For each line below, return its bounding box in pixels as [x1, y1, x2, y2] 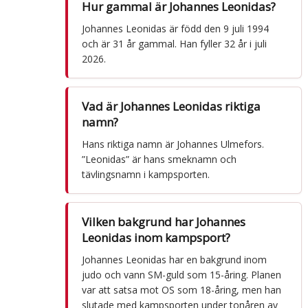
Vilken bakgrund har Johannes [81, 213, 245, 230]
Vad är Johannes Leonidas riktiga [81, 98, 261, 114]
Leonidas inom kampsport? [81, 229, 230, 245]
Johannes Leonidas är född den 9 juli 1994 [81, 21, 269, 35]
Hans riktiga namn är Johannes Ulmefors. [81, 137, 264, 151]
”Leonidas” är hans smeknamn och [81, 152, 236, 166]
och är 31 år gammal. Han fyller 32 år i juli [81, 36, 267, 50]
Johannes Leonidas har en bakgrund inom [81, 252, 267, 266]
